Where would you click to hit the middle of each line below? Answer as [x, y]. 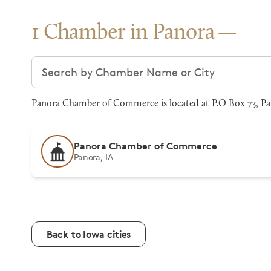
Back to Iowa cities [89, 234]
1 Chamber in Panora [123, 33]
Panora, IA [93, 157]
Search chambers [76, 64]
